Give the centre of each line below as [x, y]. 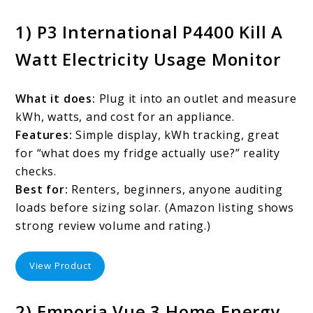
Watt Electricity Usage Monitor [148, 59]
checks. [36, 171]
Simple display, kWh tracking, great [176, 134]
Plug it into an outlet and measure [196, 98]
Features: [44, 134]
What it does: [56, 98]
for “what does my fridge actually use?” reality [148, 153]
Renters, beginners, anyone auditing [175, 189]
